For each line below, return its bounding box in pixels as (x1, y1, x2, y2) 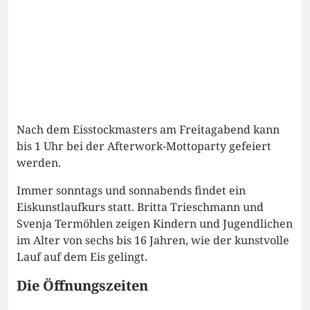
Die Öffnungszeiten (17, 276, 148, 295)
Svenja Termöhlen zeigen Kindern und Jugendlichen (17, 216, 293, 232)
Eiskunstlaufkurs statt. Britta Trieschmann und (17, 199, 264, 215)
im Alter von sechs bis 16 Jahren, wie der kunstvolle (17, 232, 289, 248)
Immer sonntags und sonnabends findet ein (17, 183, 246, 199)
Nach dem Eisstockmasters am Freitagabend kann (17, 122, 280, 138)
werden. (17, 155, 61, 171)
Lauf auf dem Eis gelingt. (17, 249, 147, 265)
